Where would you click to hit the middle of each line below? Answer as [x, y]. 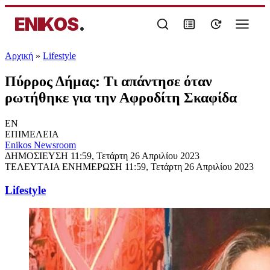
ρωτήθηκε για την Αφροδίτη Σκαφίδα [121, 97]
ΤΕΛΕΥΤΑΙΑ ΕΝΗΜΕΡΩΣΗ [65, 166]
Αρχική [19, 56]
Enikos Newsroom [40, 145]
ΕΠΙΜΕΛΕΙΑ [32, 134]
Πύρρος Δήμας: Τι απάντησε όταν [108, 81]
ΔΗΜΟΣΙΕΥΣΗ [38, 155]
